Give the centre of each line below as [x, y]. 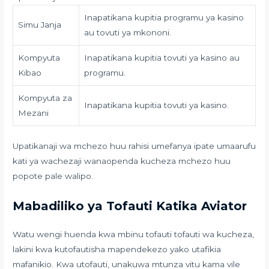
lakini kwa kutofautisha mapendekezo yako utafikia [117, 249]
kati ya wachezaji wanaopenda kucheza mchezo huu [122, 161]
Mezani [34, 113]
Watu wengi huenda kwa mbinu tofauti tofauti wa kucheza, [134, 234]
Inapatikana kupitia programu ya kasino [164, 18]
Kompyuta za [45, 98]
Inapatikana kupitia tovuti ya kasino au [162, 58]
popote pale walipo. [53, 176]
